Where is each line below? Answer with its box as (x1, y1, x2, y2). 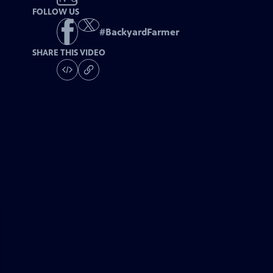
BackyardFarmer (105, 26, 180, 38)
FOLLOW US (32, 7, 80, 17)
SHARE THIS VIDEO (32, 48, 106, 58)
